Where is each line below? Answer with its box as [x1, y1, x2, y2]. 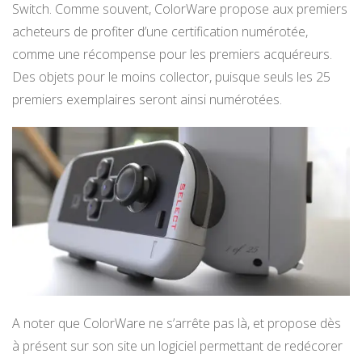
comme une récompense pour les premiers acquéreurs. [12, 44, 332, 63]
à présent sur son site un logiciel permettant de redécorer [12, 337, 343, 356]
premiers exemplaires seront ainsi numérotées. [12, 90, 282, 108]
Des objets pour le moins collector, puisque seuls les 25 [12, 67, 330, 86]
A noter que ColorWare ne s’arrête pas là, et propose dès [12, 314, 341, 333]
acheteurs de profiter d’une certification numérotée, [12, 22, 308, 40]
